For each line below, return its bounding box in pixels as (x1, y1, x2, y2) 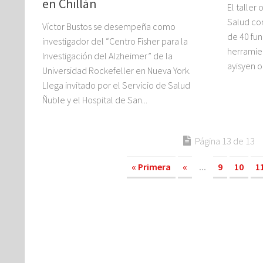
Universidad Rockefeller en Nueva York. (42, 65, 191, 77)
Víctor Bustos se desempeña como (42, 21, 176, 33)
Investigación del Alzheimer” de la (42, 50, 173, 62)
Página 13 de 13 (194, 134, 255, 148)
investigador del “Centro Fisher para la (42, 35, 188, 48)
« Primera (131, 161, 171, 173)
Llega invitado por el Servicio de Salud (42, 79, 190, 92)
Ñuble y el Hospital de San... (42, 94, 147, 106)
